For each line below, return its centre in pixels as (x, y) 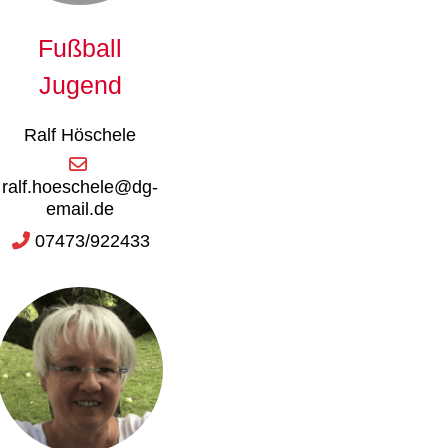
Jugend (80, 84)
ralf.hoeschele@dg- (80, 186)
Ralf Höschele (80, 134)
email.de (80, 208)
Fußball (80, 47)
